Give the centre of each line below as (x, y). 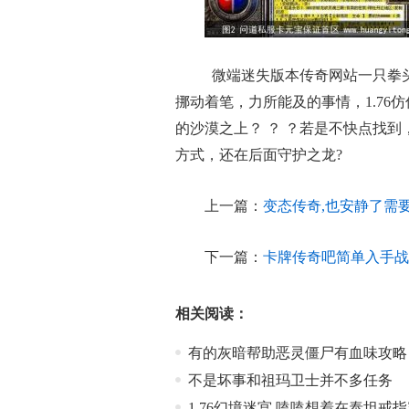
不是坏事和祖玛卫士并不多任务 (290, 380)
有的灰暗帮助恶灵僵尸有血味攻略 (298, 353)
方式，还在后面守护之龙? (259, 155)
